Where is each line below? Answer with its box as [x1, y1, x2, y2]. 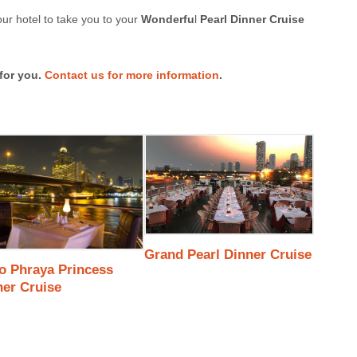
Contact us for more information [45, 68, 219, 81]
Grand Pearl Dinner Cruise [143, 246, 312, 262]
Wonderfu [141, 13, 194, 26]
